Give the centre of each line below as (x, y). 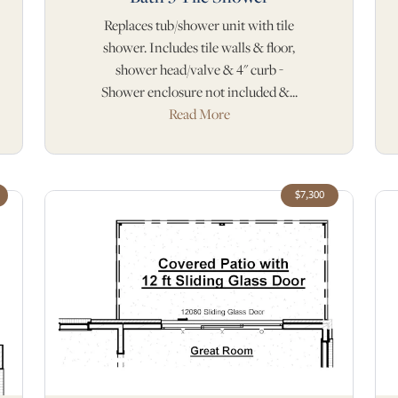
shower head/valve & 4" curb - (199, 69)
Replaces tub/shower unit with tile (199, 25)
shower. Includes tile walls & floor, (199, 47)
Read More (199, 114)
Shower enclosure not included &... (199, 92)
